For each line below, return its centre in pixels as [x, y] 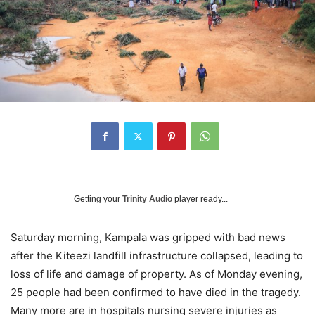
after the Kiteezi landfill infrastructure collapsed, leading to [157, 255]
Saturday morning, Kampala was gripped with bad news [148, 237]
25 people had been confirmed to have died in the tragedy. [156, 292]
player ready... [200, 199]
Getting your [98, 199]
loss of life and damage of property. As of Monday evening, [156, 274]
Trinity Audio [147, 199]
